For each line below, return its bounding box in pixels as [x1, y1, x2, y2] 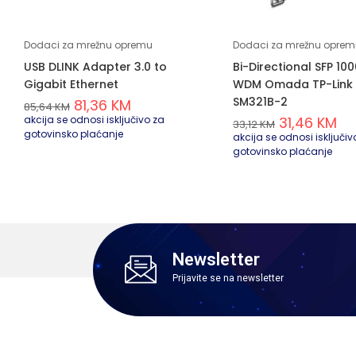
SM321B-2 [233, 93, 288, 110]
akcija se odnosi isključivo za [24, 112, 164, 126]
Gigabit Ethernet [24, 75, 118, 92]
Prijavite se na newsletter [172, 273, 284, 284]
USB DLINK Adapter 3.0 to [24, 58, 167, 75]
